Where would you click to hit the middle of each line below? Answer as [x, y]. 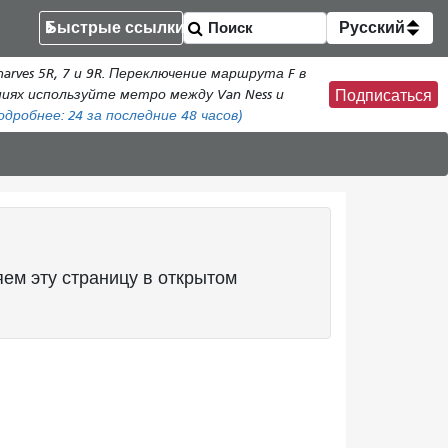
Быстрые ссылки [115, 27]
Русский [372, 27]
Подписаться [383, 95]
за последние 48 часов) [163, 115]
